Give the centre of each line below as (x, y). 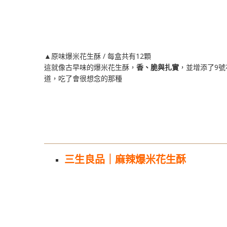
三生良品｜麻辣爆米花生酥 (125, 160)
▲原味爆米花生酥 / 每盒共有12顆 (98, 56)
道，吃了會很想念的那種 (83, 78)
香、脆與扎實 (158, 67)
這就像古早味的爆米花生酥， (90, 67)
